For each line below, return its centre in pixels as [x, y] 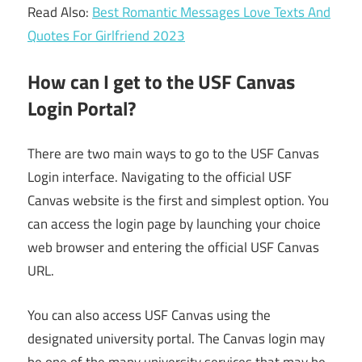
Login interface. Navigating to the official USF [160, 177]
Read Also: [60, 13]
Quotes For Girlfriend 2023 [106, 36]
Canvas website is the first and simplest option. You [178, 201]
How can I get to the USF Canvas [161, 81]
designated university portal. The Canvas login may [176, 338]
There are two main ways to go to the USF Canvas [173, 154]
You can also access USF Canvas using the [149, 315]
